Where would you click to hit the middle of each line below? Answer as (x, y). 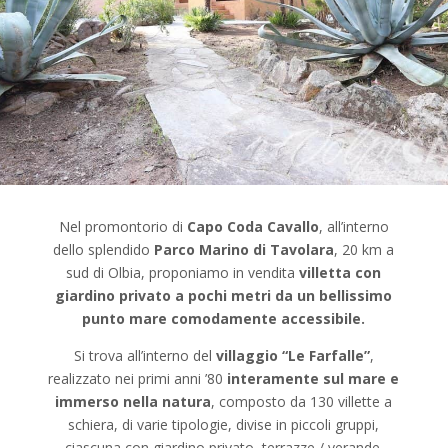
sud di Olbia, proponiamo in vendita (183, 273)
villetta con (340, 273)
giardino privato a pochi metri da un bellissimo (224, 296)
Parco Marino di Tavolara (244, 250)
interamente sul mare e (313, 379)
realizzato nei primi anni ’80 (138, 379)
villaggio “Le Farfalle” (292, 356)
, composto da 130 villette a (302, 402)
